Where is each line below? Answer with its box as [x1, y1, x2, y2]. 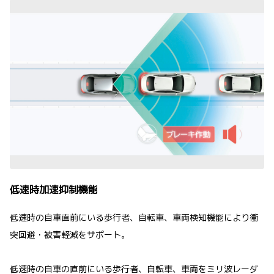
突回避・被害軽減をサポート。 [10, 229, 130, 241]
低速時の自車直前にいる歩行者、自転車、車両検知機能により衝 [10, 212, 258, 224]
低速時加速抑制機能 [10, 183, 98, 197]
